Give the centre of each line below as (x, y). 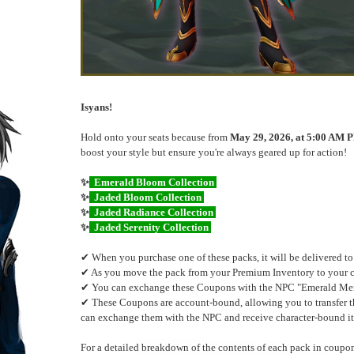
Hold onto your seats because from (155, 137)
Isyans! (98, 107)
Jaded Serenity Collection (150, 227)
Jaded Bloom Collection (147, 197)
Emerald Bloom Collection (153, 182)
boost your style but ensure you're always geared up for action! (214, 152)
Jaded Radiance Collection (153, 212)
